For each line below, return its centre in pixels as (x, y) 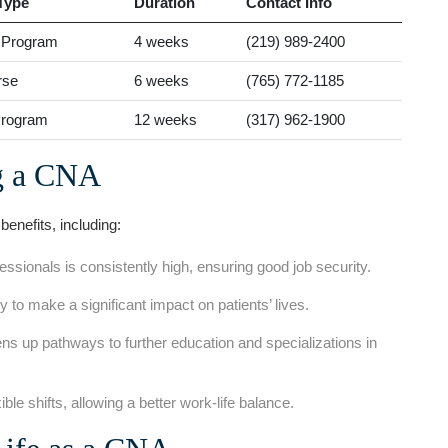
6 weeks (161, 80)
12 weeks (165, 119)
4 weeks (161, 41)
